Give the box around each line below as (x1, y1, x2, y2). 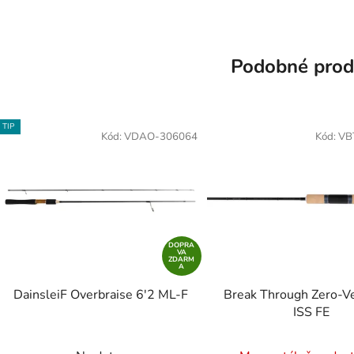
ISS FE (292, 303, 330, 321)
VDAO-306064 (123, 130, 198, 145)
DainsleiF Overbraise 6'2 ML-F (13, 285, 189, 303)
